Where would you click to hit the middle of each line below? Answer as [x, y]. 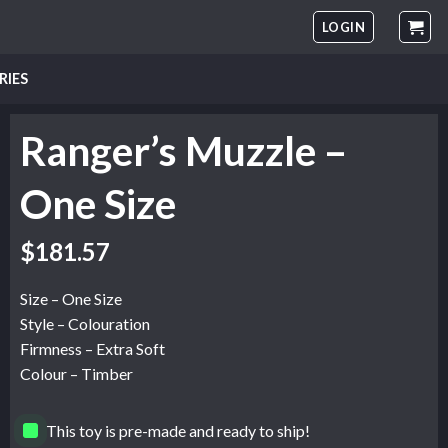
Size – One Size [71, 299]
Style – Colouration [85, 324]
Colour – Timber [76, 374]
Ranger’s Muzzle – [183, 150]
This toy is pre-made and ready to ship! [178, 430]
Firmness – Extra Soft [92, 349]
